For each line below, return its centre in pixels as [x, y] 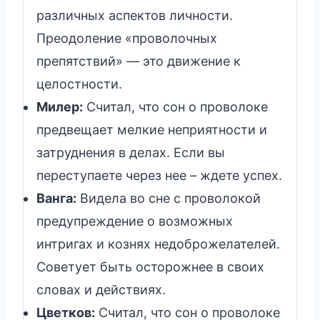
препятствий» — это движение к [139, 61]
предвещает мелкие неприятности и [152, 129]
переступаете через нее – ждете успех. [159, 175]
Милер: [60, 106]
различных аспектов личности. [135, 15]
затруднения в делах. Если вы [131, 152]
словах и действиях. [101, 289]
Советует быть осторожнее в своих [150, 266]
